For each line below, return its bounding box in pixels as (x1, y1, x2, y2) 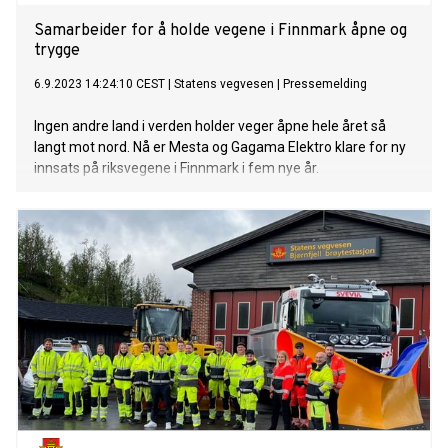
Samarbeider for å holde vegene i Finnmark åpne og (34, 21, 407, 42)
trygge (34, 41, 80, 62)
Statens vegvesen (174, 77, 274, 92)
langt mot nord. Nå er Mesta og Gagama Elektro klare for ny (34, 139, 406, 156)
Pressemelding (283, 77, 367, 92)
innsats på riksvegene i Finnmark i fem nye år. (34, 160, 319, 177)
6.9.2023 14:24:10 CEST (34, 77, 165, 92)
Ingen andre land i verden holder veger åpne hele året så (34, 118, 386, 135)
